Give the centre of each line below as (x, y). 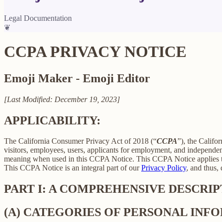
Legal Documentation (38, 18)
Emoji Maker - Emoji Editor (77, 78)
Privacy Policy (164, 168)
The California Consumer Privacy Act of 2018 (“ (80, 141)
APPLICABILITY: (52, 120)
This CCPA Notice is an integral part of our (73, 168)
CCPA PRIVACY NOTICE (95, 52)
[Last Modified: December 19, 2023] (62, 99)
